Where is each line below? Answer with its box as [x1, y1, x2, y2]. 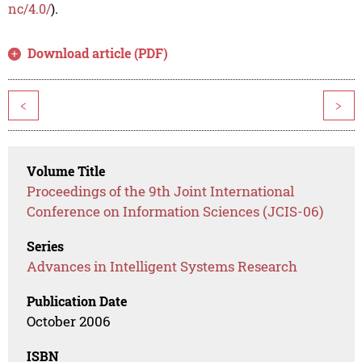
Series [27, 238, 65, 255]
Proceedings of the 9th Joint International [27, 182, 295, 201]
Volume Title [27, 162, 106, 180]
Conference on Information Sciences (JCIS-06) [27, 202, 324, 221]
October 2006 [27, 312, 112, 331]
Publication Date [27, 293, 128, 310]
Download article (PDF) [27, 44, 169, 62]
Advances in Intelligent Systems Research [27, 257, 298, 276]
